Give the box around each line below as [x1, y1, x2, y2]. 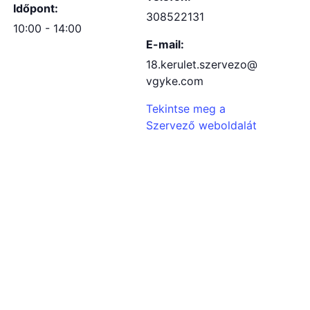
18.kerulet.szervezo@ [146, 57, 257, 71]
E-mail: [146, 37, 184, 51]
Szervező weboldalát [146, 118, 257, 132]
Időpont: [13, 1, 58, 15]
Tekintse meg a [146, 102, 226, 116]
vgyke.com [146, 74, 203, 88]
